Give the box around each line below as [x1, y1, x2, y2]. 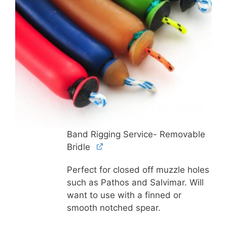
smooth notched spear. [66, 203, 161, 213]
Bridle [66, 142, 90, 153]
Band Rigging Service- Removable [66, 129, 205, 140]
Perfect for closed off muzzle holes [66, 165, 209, 175]
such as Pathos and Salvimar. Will [66, 177, 204, 188]
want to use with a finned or [66, 190, 181, 201]
